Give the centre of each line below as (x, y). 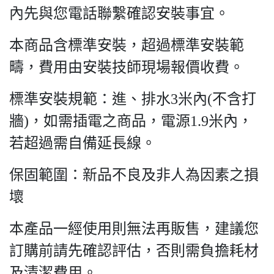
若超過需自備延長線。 (83, 143)
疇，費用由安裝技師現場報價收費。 (127, 67)
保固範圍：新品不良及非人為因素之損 (134, 175)
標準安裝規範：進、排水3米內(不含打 (133, 99)
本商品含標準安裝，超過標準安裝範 (127, 45)
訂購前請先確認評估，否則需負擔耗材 (134, 251)
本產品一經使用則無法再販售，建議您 (134, 229)
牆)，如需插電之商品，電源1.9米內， (131, 121)
